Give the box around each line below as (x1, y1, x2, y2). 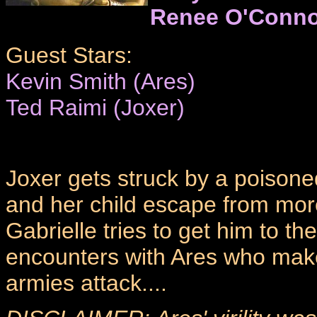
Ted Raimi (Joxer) (6, 95, 185, 121)
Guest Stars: (6, 42, 132, 69)
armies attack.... (6, 270, 167, 296)
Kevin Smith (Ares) (6, 69, 195, 95)
